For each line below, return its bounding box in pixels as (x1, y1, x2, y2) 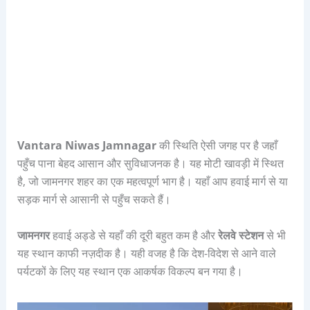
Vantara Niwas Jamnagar (17, 138, 156, 154)
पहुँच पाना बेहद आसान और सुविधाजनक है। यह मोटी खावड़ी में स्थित (17, 156, 284, 172)
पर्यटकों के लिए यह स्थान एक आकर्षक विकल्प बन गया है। (17, 263, 243, 279)
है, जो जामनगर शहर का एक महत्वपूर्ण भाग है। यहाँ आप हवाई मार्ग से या (17, 174, 288, 190)
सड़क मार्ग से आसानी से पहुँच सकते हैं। (17, 192, 171, 208)
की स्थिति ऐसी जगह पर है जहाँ (156, 138, 277, 154)
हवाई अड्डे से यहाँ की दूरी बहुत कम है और (52, 227, 218, 243)
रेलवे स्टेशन (217, 227, 264, 243)
